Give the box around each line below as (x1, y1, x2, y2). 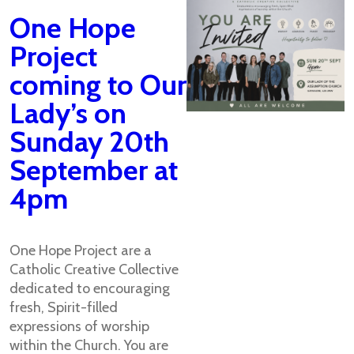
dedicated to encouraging (9, 280, 170, 297)
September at (9, 153, 178, 187)
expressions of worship (9, 318, 149, 335)
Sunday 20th (9, 124, 169, 159)
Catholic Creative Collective (9, 261, 179, 278)
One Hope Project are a (9, 242, 152, 259)
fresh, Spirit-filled (9, 299, 118, 316)
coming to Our (9, 67, 186, 102)
